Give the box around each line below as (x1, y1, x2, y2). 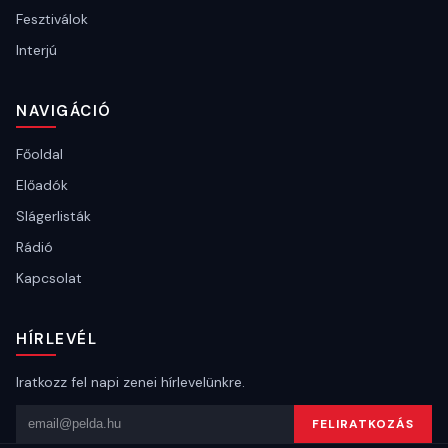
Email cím (15, 405, 92, 428)
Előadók (16, 175, 68, 194)
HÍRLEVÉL (16, 328, 97, 349)
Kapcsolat (16, 268, 82, 287)
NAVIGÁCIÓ (16, 100, 112, 121)
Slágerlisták (16, 206, 91, 225)
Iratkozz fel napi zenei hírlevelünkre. (16, 372, 245, 391)
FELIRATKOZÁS (312, 415, 414, 432)
